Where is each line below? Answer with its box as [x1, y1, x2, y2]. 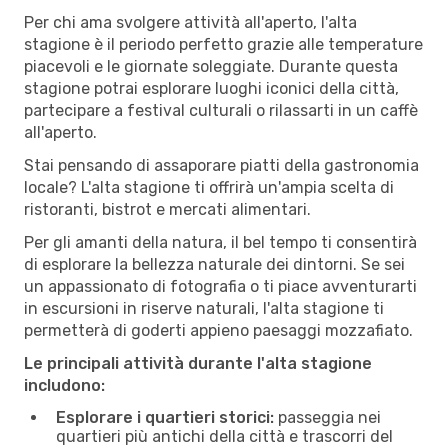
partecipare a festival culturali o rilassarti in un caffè [24, 100, 418, 120]
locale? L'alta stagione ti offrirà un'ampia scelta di [24, 177, 394, 197]
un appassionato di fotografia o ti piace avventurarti [24, 276, 417, 296]
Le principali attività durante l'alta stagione [24, 353, 372, 373]
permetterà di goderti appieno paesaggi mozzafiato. [24, 320, 413, 340]
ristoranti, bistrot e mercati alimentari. [24, 199, 311, 219]
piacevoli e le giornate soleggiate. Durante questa [24, 56, 398, 76]
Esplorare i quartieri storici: [56, 407, 274, 427]
